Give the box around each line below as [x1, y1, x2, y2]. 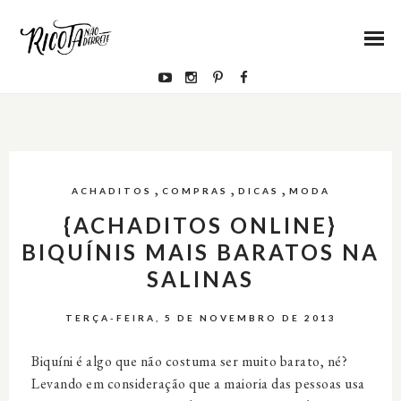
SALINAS [147, 266, 254, 292]
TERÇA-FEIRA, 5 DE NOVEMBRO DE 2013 [64, 312, 337, 323]
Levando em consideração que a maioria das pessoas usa [31, 374, 365, 393]
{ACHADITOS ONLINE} [64, 212, 337, 238]
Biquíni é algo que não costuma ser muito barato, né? [31, 352, 347, 371]
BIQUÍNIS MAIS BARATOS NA [21, 239, 380, 265]
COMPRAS [161, 185, 228, 196]
